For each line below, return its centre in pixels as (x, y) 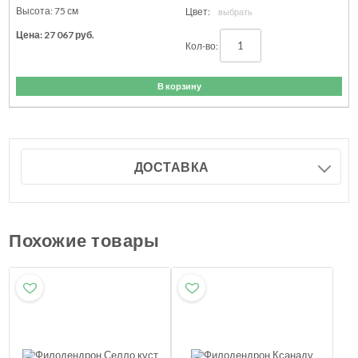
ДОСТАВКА (171, 167)
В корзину (179, 86)
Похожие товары (84, 241)
